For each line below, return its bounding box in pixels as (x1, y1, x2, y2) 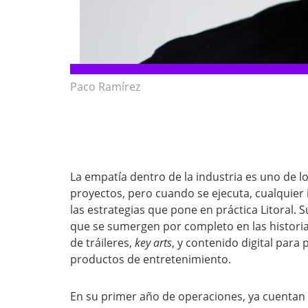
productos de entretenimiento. (70, 252, 231, 267)
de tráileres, (70, 235, 135, 250)
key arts (135, 235, 172, 250)
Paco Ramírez (70, 79, 140, 94)
